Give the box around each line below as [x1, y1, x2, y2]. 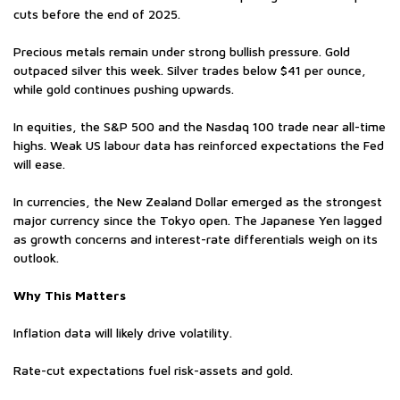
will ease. [13, 156, 69, 172]
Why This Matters [13, 287, 126, 304]
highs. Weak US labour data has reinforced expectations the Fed [13, 137, 384, 154]
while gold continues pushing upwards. [13, 81, 237, 97]
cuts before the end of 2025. [13, 6, 184, 22]
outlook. [13, 250, 62, 266]
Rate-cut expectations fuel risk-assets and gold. [13, 362, 293, 379]
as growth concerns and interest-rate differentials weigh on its [13, 231, 378, 247]
